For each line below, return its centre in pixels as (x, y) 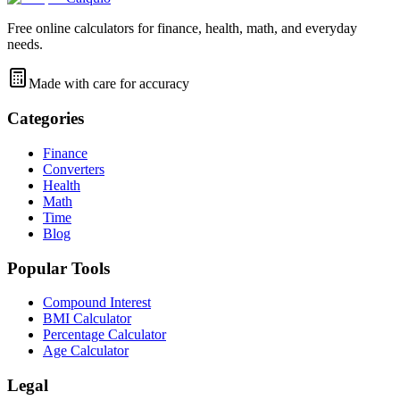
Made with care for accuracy (109, 84)
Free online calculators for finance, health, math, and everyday (182, 29)
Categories (46, 119)
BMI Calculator (87, 319)
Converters (74, 169)
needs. (25, 45)
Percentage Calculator (104, 335)
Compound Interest (97, 303)
